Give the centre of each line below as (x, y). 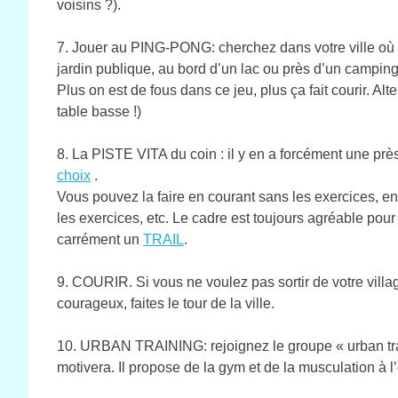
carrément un (100, 239)
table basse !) (99, 111)
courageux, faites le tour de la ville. (166, 303)
